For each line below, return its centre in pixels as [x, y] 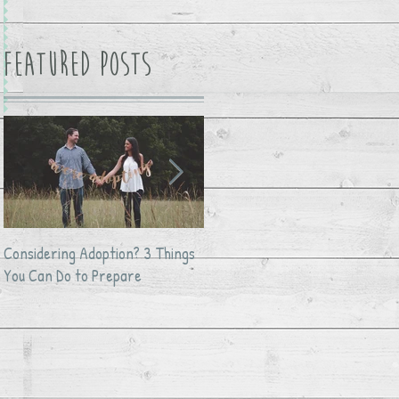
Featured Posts [77, 64]
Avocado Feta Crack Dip [275, 253]
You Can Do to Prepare [73, 276]
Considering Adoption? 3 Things [99, 253]
